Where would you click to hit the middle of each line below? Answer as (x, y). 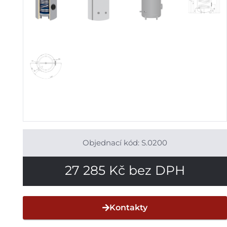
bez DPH (155, 171)
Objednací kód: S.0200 (125, 143)
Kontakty (128, 208)
